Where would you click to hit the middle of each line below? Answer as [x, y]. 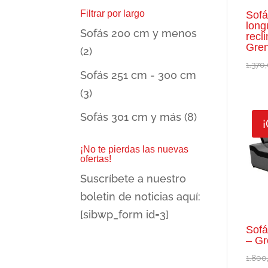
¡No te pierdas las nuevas [135, 149]
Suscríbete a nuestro [133, 179]
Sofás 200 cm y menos [139, 33]
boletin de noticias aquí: [141, 197]
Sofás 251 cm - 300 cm [138, 75]
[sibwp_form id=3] [125, 214]
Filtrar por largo [113, 13]
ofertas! [96, 159]
